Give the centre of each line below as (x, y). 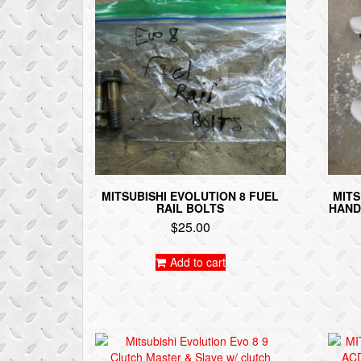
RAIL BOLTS (191, 207)
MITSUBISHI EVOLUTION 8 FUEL (191, 195)
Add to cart (197, 261)
